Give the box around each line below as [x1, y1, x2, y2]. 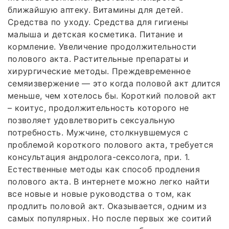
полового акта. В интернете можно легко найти [8, 176, 210, 187]
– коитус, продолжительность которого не [8, 102, 189, 113]
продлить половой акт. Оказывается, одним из [8, 200, 207, 211]
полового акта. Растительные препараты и [8, 53, 189, 64]
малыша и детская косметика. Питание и [8, 29, 183, 39]
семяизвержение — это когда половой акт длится [8, 78, 221, 88]
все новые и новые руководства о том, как [8, 188, 192, 199]
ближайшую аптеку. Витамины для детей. [8, 4, 183, 15]
